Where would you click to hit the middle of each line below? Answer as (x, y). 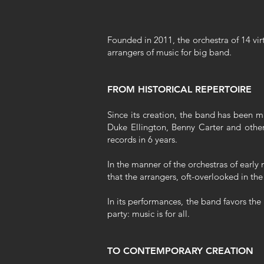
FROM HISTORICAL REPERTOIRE (179, 89)
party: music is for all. (148, 214)
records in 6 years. (142, 139)
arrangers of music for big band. (169, 52)
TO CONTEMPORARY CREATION (180, 251)
